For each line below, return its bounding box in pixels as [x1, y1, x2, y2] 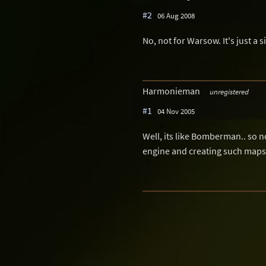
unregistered [209, 86, 249, 96]
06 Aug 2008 [157, 11, 195, 21]
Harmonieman [142, 84, 202, 97]
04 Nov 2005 [157, 106, 195, 116]
